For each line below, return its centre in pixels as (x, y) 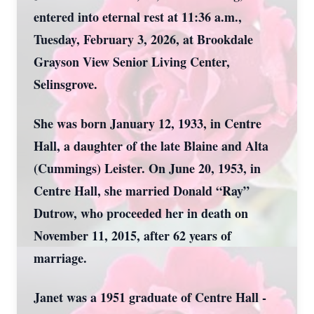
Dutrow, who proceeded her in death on (141, 213)
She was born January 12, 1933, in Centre (148, 123)
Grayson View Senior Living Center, (132, 62)
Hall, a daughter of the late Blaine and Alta (151, 146)
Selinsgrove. (66, 84)
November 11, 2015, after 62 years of (132, 235)
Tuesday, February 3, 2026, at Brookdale (143, 39)
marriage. (60, 258)
